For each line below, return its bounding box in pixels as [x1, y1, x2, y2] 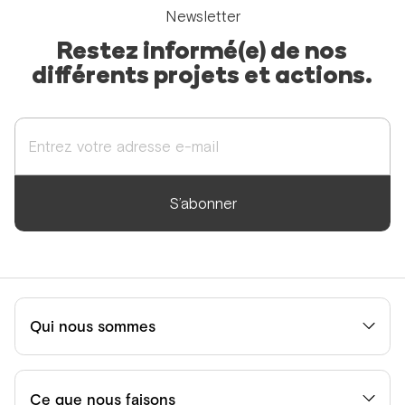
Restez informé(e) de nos [57, 40, 348, 65]
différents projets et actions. [32, 64, 373, 89]
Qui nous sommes [30, 317, 156, 336]
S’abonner [168, 193, 237, 212]
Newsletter [165, 7, 240, 26]
